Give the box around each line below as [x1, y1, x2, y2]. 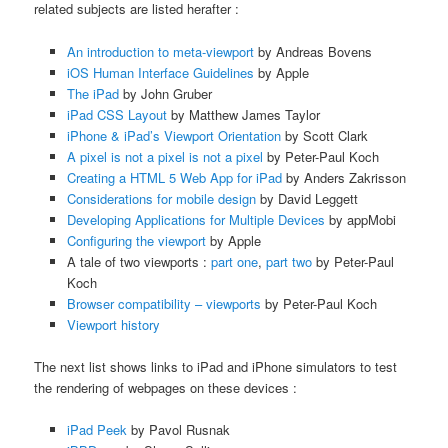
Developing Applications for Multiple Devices [66, 209, 325, 229]
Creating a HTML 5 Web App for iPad [66, 167, 282, 187]
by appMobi [324, 209, 396, 229]
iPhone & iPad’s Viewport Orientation [66, 125, 281, 145]
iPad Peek [66, 419, 127, 439]
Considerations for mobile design [66, 188, 256, 208]
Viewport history [66, 314, 160, 334]
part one [210, 251, 258, 271]
